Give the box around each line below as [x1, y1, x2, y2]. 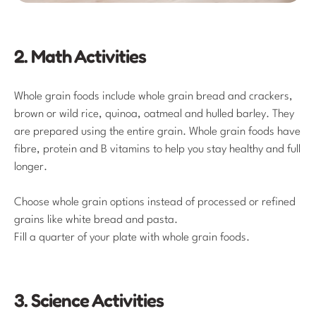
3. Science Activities [14, 289, 164, 312]
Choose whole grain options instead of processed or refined [14, 197, 296, 209]
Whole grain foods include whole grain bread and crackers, [14, 90, 293, 102]
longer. [14, 161, 47, 173]
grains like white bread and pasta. [14, 214, 178, 226]
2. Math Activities [14, 44, 146, 67]
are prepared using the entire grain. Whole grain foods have [14, 126, 300, 138]
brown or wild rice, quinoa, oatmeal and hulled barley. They [14, 108, 294, 120]
